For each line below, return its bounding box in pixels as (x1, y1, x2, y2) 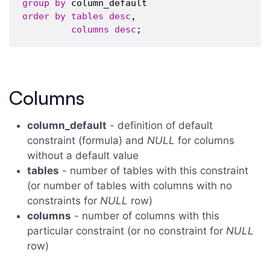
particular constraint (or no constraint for (27, 224, 226, 237)
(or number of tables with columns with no (27, 179, 232, 192)
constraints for (27, 194, 100, 207)
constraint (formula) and (27, 134, 147, 146)
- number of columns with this (71, 209, 219, 222)
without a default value (27, 149, 139, 162)
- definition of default (107, 119, 213, 131)
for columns (175, 134, 234, 146)
